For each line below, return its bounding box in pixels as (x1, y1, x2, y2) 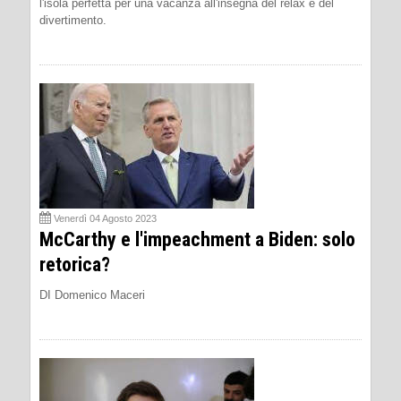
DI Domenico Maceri (39, 288, 145, 302)
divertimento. (39, 13, 107, 27)
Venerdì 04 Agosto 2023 (54, 213, 157, 224)
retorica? (39, 253, 110, 276)
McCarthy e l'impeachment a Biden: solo (39, 228, 355, 251)
